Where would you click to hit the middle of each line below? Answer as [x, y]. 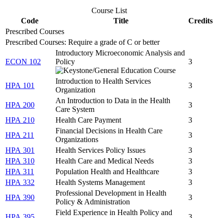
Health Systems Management [100, 182]
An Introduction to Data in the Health [113, 100]
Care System [75, 109]
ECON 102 [23, 61]
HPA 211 [20, 135]
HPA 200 [20, 105]
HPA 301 [20, 150]
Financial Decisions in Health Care [109, 130]
